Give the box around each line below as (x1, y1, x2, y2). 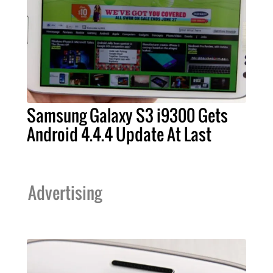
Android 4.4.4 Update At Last (27, 121, 211, 146)
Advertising (28, 180, 102, 205)
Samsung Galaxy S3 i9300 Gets (27, 102, 228, 127)
